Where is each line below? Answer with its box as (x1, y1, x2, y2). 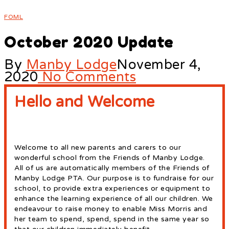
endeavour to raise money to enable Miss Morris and (14, 204, 207, 214)
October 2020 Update (4, 33, 174, 52)
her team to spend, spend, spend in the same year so (14, 215, 210, 224)
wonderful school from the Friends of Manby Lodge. (14, 153, 205, 163)
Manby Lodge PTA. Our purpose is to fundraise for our (14, 174, 214, 183)
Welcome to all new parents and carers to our (14, 143, 181, 152)
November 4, (117, 57, 201, 73)
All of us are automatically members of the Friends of (14, 164, 210, 173)
